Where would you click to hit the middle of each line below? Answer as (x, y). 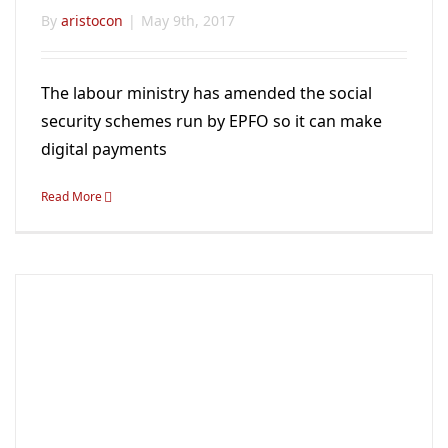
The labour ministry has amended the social (206, 92)
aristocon (92, 20)
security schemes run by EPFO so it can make (211, 120)
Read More (71, 196)
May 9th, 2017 (188, 20)
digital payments (104, 148)
